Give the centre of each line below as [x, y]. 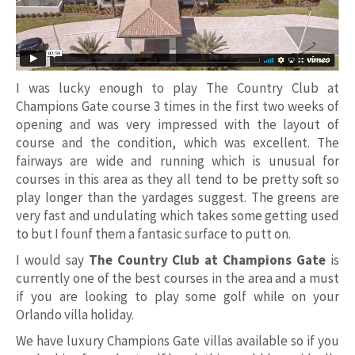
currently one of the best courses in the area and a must [177, 278]
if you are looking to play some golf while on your [177, 296]
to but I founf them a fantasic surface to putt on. [153, 233]
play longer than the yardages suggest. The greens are [177, 197]
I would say [52, 260]
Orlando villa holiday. [75, 314]
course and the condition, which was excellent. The [177, 142]
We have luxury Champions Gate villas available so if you [177, 340]
